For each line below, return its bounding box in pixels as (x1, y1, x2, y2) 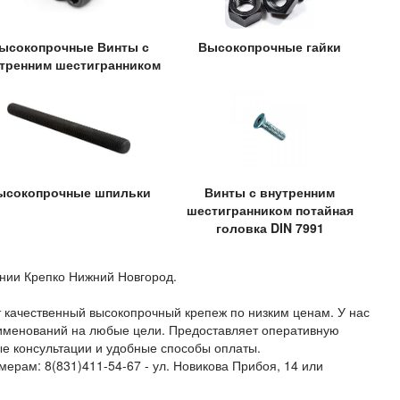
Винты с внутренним (204, 183, 336, 202)
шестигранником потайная (186, 201, 354, 220)
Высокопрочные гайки (198, 37, 342, 55)
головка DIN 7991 (215, 219, 324, 237)
